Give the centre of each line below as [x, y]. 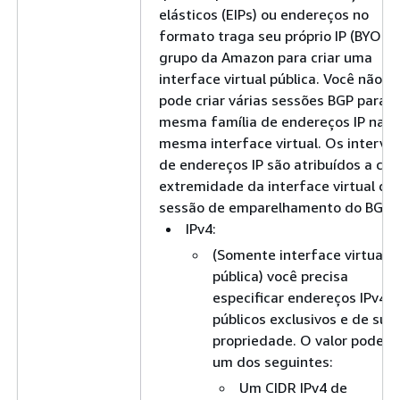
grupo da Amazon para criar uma [266, 57]
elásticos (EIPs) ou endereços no [264, 14]
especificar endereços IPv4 [300, 297]
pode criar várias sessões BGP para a [279, 100]
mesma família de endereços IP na [272, 121]
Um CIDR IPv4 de [293, 387]
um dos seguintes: [273, 361]
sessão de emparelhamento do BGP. [276, 207]
